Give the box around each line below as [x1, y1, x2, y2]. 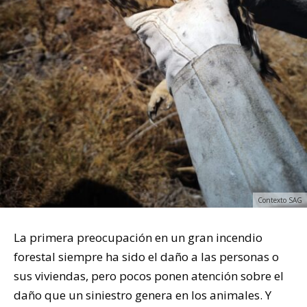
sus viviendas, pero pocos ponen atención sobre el [14, 267, 284, 284]
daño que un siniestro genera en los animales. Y [14, 286, 271, 303]
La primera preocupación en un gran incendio [14, 229, 262, 245]
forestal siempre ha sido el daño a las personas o [14, 248, 279, 265]
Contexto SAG [258, 195, 302, 205]
